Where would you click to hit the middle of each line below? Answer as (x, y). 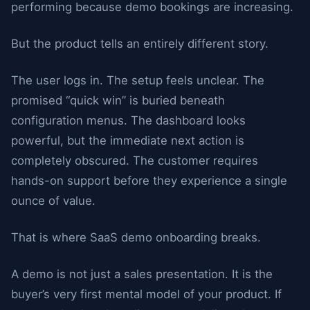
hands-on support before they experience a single (149, 181)
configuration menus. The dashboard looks (128, 120)
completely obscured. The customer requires (135, 161)
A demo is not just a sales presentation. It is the (142, 274)
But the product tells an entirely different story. (140, 44)
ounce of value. (53, 201)
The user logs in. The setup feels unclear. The (138, 80)
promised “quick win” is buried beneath (118, 100)
